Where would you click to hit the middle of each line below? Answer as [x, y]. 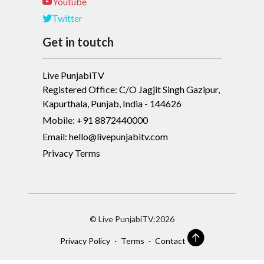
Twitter [67, 18]
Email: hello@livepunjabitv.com [105, 136]
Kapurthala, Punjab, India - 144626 [112, 103]
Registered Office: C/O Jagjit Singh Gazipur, [131, 89]
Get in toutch [78, 42]
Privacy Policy [85, 241]
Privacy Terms [71, 153]
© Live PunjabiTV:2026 [132, 219]
